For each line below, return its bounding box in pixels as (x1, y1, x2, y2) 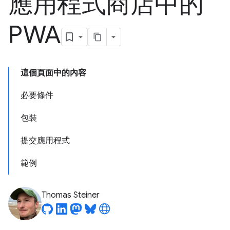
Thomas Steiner (42, 190, 100, 200)
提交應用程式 (21, 136, 70, 146)
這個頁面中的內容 (21, 68, 86, 78)
